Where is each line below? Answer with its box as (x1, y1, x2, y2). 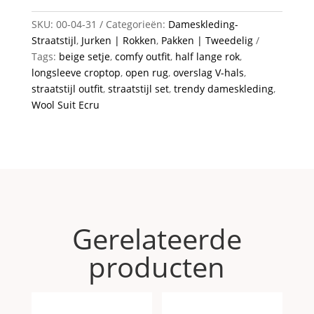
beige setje (58, 50, 110, 64)
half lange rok (175, 50, 240, 64)
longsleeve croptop (31, 66, 121, 80)
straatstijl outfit (31, 82, 103, 96)
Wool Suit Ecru (31, 98, 100, 112)
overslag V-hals (172, 66, 244, 80)
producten (88, 247, 226, 287)
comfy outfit (114, 50, 170, 64)
